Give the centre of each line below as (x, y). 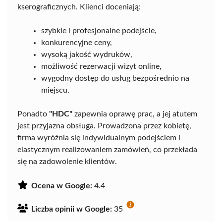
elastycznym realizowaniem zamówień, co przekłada (107, 150)
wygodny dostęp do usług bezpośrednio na (115, 79)
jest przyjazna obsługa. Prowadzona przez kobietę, (104, 126)
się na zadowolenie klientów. (67, 162)
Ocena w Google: (62, 186)
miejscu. (55, 90)
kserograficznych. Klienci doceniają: (79, 7)
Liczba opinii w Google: (72, 209)
